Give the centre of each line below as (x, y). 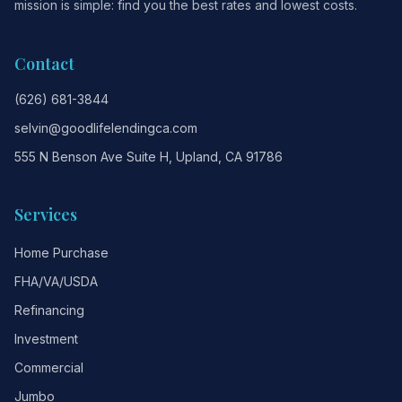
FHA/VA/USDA (56, 281)
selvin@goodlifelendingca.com (106, 128)
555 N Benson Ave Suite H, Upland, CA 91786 (149, 157)
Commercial (49, 367)
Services (46, 214)
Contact (44, 64)
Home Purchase (61, 253)
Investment (46, 339)
